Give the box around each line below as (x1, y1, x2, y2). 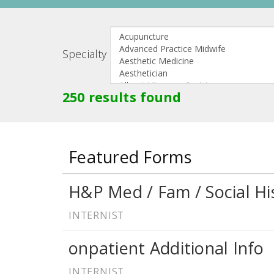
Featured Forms (68, 146, 191, 169)
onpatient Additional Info (68, 237, 264, 260)
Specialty (62, 46, 107, 62)
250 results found (62, 87, 182, 106)
